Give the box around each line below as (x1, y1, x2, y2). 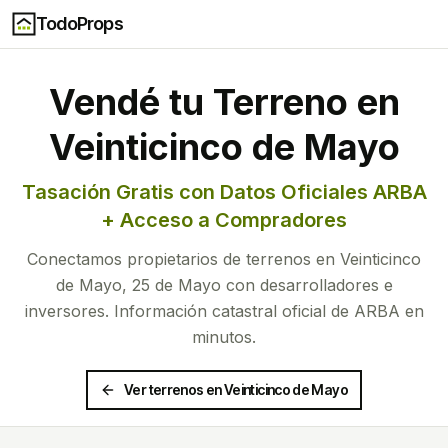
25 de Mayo (131, 275, 221, 295)
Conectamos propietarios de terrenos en (27, 249, 340, 269)
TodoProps (36, 13, 123, 34)
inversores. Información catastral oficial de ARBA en (24, 301, 424, 321)
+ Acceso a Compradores (101, 208, 347, 232)
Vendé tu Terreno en (48, 80, 400, 124)
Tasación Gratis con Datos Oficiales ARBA (21, 180, 427, 204)
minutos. (192, 327, 256, 347)
